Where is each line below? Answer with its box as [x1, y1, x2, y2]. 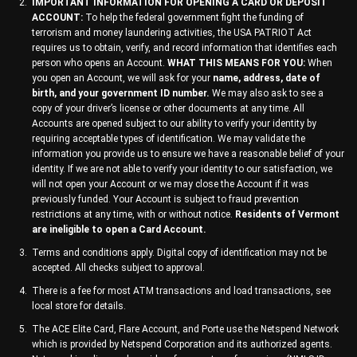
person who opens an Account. [32, 57, 167, 69]
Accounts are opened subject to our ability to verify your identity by [32, 118, 316, 130]
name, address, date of [213, 73, 320, 84]
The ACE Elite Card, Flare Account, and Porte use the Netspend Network [32, 324, 339, 335]
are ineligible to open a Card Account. [32, 224, 206, 236]
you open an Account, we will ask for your [32, 73, 213, 84]
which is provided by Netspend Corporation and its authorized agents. [32, 339, 332, 351]
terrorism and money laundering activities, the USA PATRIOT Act [32, 27, 312, 39]
